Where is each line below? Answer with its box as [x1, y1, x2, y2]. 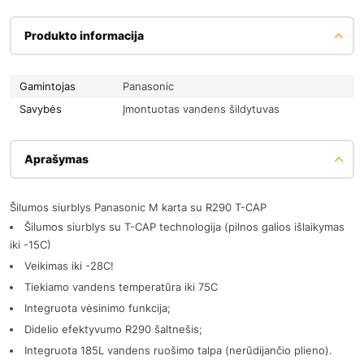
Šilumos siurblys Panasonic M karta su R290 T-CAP [10, 200, 266, 214]
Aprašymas [24, 151, 89, 166]
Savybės [26, 102, 62, 115]
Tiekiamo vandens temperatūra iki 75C [24, 279, 218, 293]
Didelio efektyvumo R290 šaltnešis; [24, 322, 202, 336]
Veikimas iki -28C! [24, 258, 114, 272]
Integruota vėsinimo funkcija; [24, 301, 171, 314]
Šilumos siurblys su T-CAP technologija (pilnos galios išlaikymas [24, 219, 344, 233]
